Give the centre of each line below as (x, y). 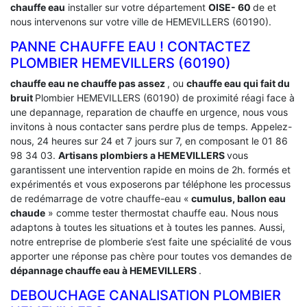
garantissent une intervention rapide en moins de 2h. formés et (150, 169)
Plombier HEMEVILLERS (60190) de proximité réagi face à (165, 97)
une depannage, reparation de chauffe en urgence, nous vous (149, 112)
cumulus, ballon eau (237, 198)
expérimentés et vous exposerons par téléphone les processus (150, 184)
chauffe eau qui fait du (238, 83)
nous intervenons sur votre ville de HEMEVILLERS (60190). (141, 21)
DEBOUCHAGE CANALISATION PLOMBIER (146, 295)
